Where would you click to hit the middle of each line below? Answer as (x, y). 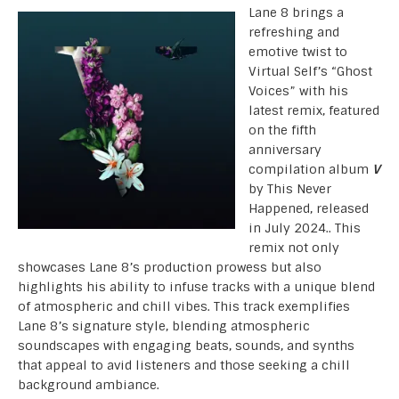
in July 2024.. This (305, 228)
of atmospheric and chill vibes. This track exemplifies (184, 306)
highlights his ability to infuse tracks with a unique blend (196, 286)
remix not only (294, 247)
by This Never (290, 188)
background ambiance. (89, 384)
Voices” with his (298, 90)
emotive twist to (298, 51)
